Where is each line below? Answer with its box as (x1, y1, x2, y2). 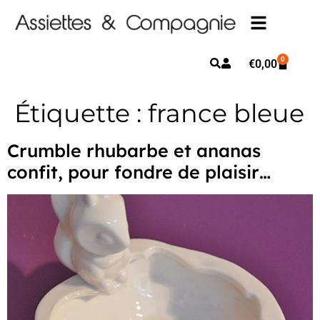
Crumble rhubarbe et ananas (7, 139, 261, 161)
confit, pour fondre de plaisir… (7, 161, 271, 183)
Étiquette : (14, 98, 148, 129)
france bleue (148, 98, 304, 129)
